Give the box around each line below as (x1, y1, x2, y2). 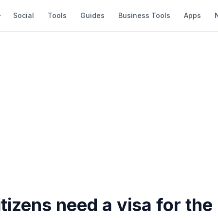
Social (13, 11, 34, 19)
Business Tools (118, 11, 170, 19)
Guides (80, 11, 105, 19)
